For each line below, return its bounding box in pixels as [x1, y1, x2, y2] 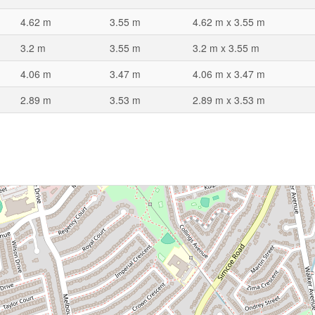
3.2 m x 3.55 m [193, 41, 259, 55]
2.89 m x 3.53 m [193, 93, 265, 107]
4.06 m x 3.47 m [193, 67, 265, 81]
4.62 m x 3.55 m [193, 15, 265, 29]
